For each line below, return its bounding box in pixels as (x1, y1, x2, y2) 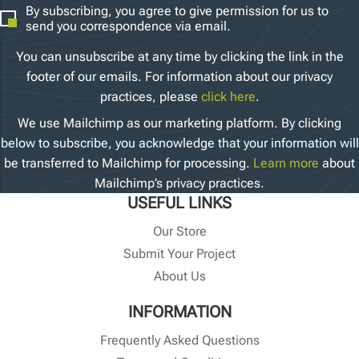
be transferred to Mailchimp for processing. (4, 155, 253, 171)
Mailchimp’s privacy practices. (95, 175, 264, 192)
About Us (153, 268, 206, 284)
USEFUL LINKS (127, 193, 232, 213)
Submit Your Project (123, 246, 236, 262)
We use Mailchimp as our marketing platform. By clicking (18, 115, 341, 131)
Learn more (253, 155, 319, 171)
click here (200, 89, 256, 105)
